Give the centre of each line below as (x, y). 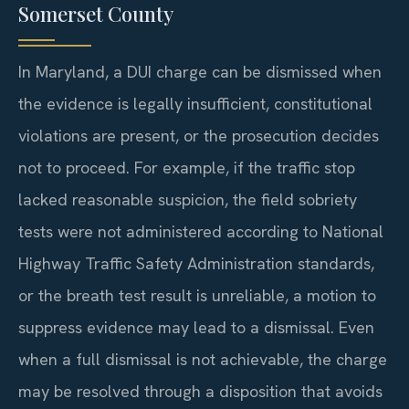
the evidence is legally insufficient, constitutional (195, 104)
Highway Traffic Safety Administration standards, (196, 264)
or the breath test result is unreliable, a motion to (197, 296)
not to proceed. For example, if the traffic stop (187, 168)
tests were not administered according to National (201, 232)
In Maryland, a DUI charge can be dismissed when (200, 72)
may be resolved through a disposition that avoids (200, 392)
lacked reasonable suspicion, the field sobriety (188, 200)
